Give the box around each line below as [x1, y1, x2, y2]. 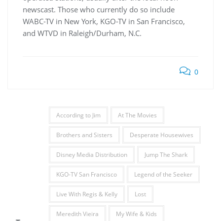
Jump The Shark [144, 150, 187, 159]
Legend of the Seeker [134, 170, 192, 179]
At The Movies [117, 111, 157, 119]
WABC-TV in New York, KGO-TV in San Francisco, [23, 16, 185, 26]
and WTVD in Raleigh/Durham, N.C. [23, 28, 142, 38]
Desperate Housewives [129, 131, 193, 139]
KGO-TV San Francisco [56, 170, 117, 179]
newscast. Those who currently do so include [23, 4, 175, 14]
